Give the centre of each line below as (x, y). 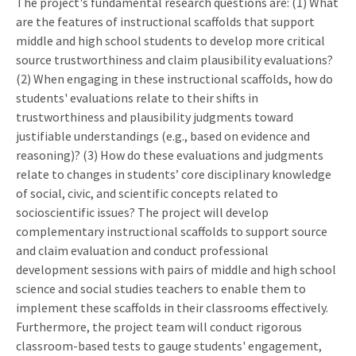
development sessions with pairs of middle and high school (176, 269)
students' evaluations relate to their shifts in (137, 97)
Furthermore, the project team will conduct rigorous (159, 326)
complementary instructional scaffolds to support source (172, 231)
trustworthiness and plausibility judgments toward (155, 116)
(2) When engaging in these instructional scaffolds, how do (174, 78)
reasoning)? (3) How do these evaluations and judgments (170, 155)
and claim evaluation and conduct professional (142, 250)
